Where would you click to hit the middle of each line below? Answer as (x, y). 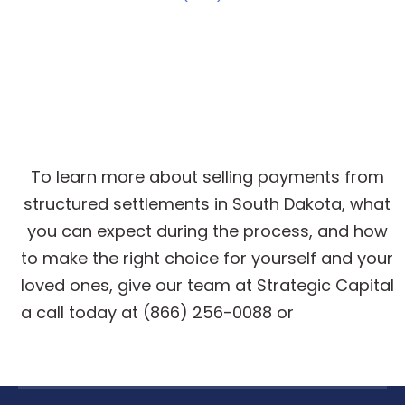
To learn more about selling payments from (207, 176)
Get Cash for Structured (207, 94)
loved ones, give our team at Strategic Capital (207, 285)
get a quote (346, 312)
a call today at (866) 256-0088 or (160, 312)
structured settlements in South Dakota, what (207, 203)
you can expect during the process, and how (207, 231)
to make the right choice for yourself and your (207, 258)
